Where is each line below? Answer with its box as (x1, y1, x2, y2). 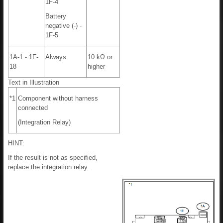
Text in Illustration (8, 79, 59, 87)
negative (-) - (45, 22, 82, 30)
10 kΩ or (88, 53, 112, 61)
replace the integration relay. (8, 163, 89, 171)
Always (45, 53, 66, 61)
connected (18, 104, 48, 112)
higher (88, 63, 105, 71)
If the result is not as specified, (8, 154, 98, 162)
